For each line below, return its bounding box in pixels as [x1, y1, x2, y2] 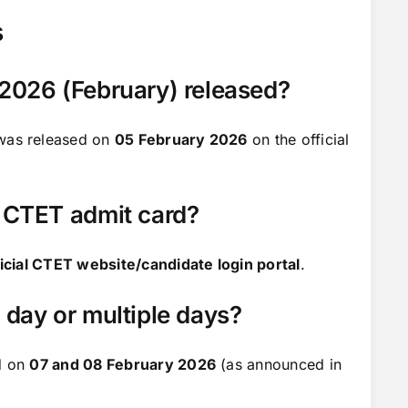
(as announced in [216, 354, 342, 373]
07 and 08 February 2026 [29, 354, 217, 373]
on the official [247, 129, 350, 148]
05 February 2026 [114, 129, 248, 148]
